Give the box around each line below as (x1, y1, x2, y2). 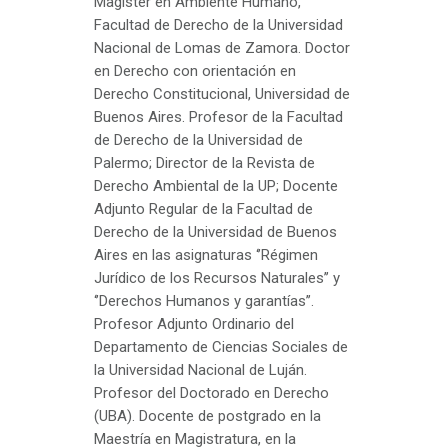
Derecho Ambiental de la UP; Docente (94, 176, 338, 195)
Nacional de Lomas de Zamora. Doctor (94, 38, 350, 57)
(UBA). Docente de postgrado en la (94, 406, 321, 425)
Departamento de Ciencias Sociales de (94, 337, 348, 356)
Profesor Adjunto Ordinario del (94, 314, 294, 333)
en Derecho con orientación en (94, 61, 296, 80)
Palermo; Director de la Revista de (94, 153, 315, 172)
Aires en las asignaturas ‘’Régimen (94, 245, 318, 264)
